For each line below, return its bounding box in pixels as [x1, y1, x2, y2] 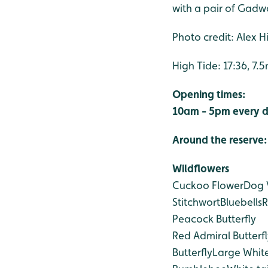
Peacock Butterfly [172, 212, 256, 225]
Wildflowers [172, 162, 229, 175]
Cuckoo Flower [172, 178, 243, 191]
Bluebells [220, 195, 262, 208]
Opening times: [172, 87, 245, 100]
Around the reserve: [172, 133, 267, 146]
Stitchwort [172, 195, 220, 208]
